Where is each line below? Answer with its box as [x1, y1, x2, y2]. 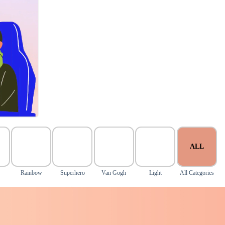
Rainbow [20, 169, 42, 176]
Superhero [60, 169, 85, 176]
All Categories [179, 169, 214, 176]
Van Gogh [101, 169, 127, 176]
